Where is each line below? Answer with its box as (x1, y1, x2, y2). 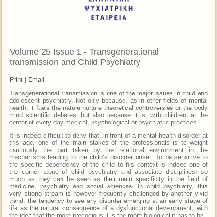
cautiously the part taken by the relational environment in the (9, 146, 208, 154)
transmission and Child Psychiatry (10, 57, 141, 67)
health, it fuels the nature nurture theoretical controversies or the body (9, 104, 208, 111)
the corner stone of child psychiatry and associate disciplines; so (9, 168, 208, 175)
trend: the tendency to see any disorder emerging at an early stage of (9, 197, 208, 204)
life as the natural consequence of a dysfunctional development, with (9, 204, 208, 212)
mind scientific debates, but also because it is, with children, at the (9, 111, 208, 119)
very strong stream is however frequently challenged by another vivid (9, 189, 208, 197)
